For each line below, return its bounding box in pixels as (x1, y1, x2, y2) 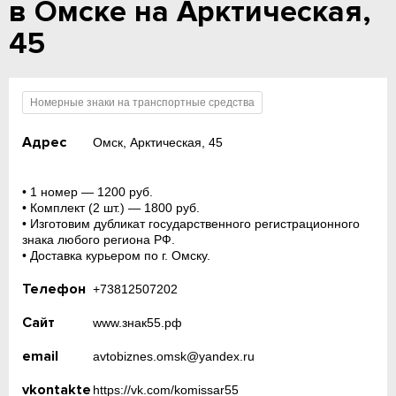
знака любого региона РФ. (22, 232, 176, 247)
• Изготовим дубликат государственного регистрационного (22, 217, 361, 231)
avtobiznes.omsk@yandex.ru (92, 349, 255, 363)
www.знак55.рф (92, 316, 182, 330)
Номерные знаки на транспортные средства (30, 96, 255, 109)
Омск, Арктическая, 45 (92, 135, 223, 149)
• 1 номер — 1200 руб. (22, 185, 154, 199)
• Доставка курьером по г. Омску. (22, 248, 211, 263)
